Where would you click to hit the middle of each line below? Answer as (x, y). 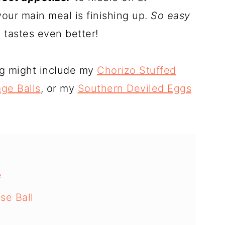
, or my (59, 89)
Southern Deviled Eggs (134, 89)
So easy (171, 16)
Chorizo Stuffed (137, 71)
